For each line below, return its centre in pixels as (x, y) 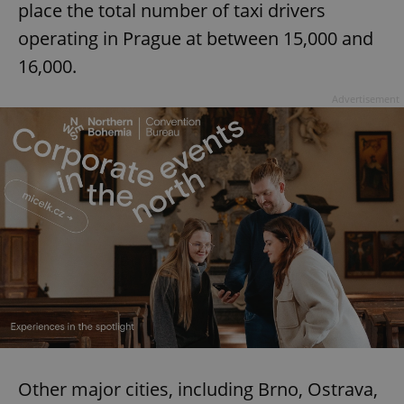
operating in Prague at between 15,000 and (196, 39)
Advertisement (366, 99)
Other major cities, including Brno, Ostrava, (198, 389)
